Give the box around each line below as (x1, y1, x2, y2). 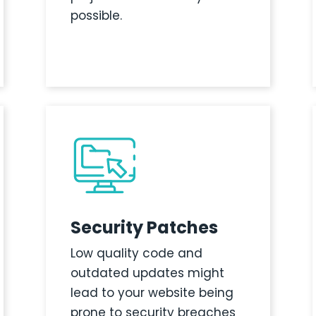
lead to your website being (70, 284, 233, 302)
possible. (70, 7, 122, 25)
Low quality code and (70, 245, 202, 262)
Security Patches (70, 216, 218, 240)
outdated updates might (70, 265, 224, 282)
